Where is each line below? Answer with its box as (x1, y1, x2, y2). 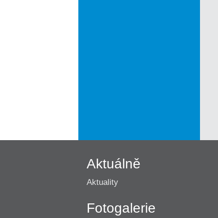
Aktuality (87, 178, 118, 187)
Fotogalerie (87, 200, 156, 216)
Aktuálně (87, 156, 141, 171)
